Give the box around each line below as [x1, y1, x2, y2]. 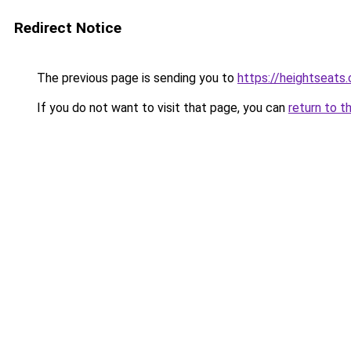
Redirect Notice [14, 19, 121, 37]
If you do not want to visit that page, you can [34, 100, 288, 115]
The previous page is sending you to [34, 71, 237, 85]
